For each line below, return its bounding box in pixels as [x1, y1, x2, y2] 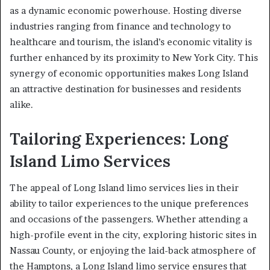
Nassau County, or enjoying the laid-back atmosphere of [10, 245, 256, 257]
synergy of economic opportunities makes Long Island [10, 67, 248, 79]
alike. [10, 98, 33, 110]
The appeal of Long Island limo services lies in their [10, 182, 239, 194]
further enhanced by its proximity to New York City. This [10, 51, 258, 63]
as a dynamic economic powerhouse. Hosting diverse [10, 4, 242, 16]
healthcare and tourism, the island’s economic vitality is [10, 36, 252, 48]
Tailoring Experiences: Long [10, 128, 228, 149]
